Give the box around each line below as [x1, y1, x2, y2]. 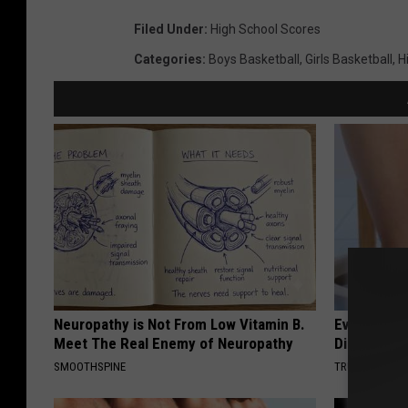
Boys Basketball [209, 51, 300, 66]
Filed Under [134, 21, 204, 36]
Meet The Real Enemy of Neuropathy [54, 333, 293, 352]
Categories [134, 51, 202, 66]
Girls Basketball [305, 51, 393, 66]
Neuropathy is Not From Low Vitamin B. [54, 314, 305, 333]
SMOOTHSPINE [54, 359, 126, 373]
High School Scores [210, 21, 321, 36]
